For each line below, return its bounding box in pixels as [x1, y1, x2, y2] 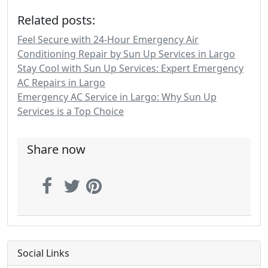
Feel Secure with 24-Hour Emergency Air [17, 33, 199, 46]
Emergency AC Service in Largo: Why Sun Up [17, 90, 217, 103]
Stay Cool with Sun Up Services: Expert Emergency [17, 62, 243, 75]
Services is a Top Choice [17, 105, 124, 118]
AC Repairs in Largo [17, 76, 105, 89]
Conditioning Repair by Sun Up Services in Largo [17, 47, 235, 60]
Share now [27, 141, 86, 157]
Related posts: [17, 12, 95, 28]
